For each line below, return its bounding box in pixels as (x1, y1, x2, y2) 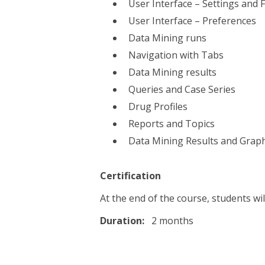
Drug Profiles (128, 100, 188, 113)
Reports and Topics (128, 117, 215, 130)
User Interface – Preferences (128, 14, 257, 27)
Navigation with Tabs (128, 49, 224, 62)
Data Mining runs (128, 31, 207, 44)
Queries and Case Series (128, 83, 236, 96)
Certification (100, 169, 161, 182)
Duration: (100, 214, 150, 227)
